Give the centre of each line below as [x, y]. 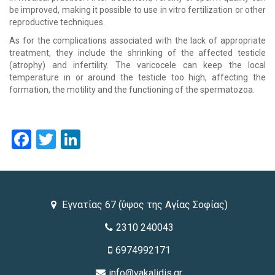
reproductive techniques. [57, 22]
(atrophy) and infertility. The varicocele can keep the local [137, 65]
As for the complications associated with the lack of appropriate [137, 41]
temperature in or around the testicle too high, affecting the [137, 78]
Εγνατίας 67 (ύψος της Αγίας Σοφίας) [143, 205]
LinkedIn [116, 140]
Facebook [72, 140]
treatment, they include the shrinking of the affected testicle [137, 53]
